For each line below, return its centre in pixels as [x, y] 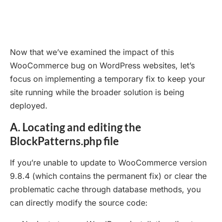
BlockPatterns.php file [64, 141]
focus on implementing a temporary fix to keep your [108, 79]
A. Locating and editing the [76, 127]
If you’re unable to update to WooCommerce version [108, 162]
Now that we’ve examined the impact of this [92, 52]
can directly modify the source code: [79, 202]
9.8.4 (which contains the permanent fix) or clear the [108, 176]
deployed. [29, 105]
